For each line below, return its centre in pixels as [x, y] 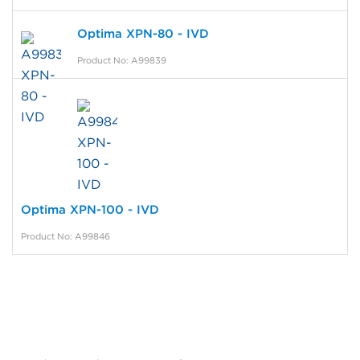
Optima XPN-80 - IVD [143, 34]
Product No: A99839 [122, 61]
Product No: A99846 [65, 237]
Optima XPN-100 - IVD [90, 210]
